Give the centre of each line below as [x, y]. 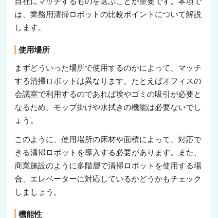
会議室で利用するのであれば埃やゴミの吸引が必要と [108, 94]
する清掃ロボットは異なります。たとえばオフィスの [108, 81]
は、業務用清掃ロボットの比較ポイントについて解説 [108, 14]
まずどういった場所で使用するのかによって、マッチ [108, 68]
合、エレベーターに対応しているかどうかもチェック [108, 179]
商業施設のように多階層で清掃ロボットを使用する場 [108, 166]
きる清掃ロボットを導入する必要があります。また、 [108, 153]
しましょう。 [38, 192]
